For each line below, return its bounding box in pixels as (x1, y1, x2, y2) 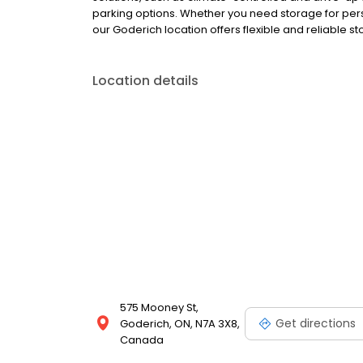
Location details (92, 71, 199, 91)
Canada (120, 332, 164, 348)
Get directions (275, 314, 356, 331)
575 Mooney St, (120, 300, 199, 316)
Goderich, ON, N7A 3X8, (120, 316, 240, 332)
